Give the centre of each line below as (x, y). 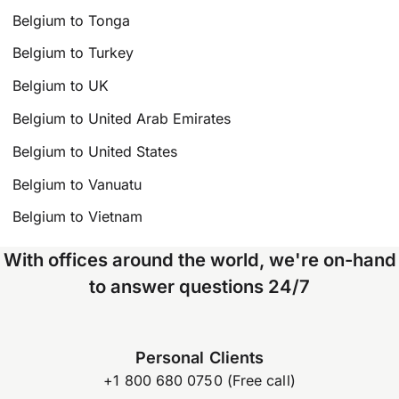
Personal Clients (199, 358)
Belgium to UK (61, 86)
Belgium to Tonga (72, 20)
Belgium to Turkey (73, 53)
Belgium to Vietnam (78, 217)
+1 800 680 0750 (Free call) (199, 381)
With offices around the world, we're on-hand (199, 260)
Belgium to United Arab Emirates (122, 119)
